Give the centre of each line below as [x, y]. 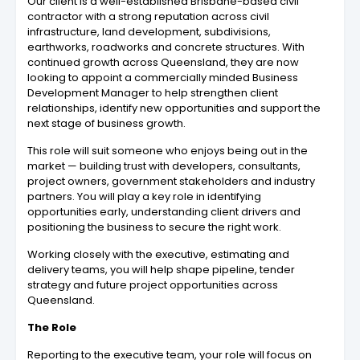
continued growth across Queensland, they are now [163, 63]
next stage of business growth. [106, 124]
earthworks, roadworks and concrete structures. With [166, 47]
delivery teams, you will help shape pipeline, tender [161, 270]
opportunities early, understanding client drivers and [164, 212]
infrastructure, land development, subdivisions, [149, 32]
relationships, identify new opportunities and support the [174, 108]
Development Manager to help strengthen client [153, 93]
